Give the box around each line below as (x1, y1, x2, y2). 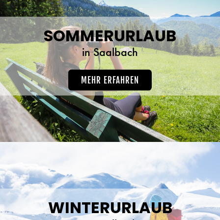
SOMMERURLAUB (44, 24, 176, 47)
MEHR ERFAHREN (81, 75, 139, 85)
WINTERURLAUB (48, 196, 172, 219)
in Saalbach (82, 44, 138, 59)
